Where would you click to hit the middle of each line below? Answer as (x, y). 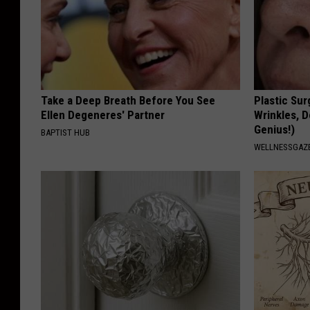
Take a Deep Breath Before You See (128, 100)
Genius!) (275, 129)
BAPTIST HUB (65, 132)
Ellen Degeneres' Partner (103, 115)
